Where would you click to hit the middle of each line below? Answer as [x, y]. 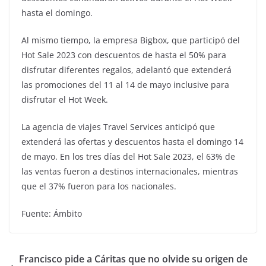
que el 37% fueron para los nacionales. [99, 186]
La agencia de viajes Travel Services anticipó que [118, 127]
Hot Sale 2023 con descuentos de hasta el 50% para [124, 55]
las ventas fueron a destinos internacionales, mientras [130, 172]
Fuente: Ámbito [52, 214]
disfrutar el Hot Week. [65, 100]
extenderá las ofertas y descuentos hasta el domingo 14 [132, 142]
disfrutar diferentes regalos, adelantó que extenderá [126, 70]
